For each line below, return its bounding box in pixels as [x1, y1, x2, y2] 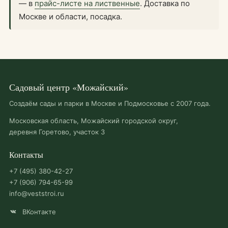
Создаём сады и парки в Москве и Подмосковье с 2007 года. [9, 99, 211, 107]
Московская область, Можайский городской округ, [9, 116, 178, 125]
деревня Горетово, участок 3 [9, 127, 105, 136]
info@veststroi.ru [9, 189, 64, 197]
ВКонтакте [20, 207, 56, 216]
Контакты [9, 149, 43, 160]
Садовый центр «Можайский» [9, 80, 128, 93]
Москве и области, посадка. [19, 11, 122, 21]
